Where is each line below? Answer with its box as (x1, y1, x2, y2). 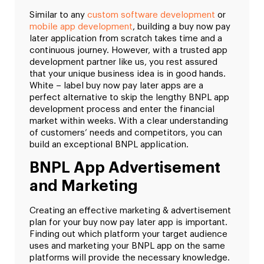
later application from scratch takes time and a (29, 34, 222, 43)
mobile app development (29, 22, 133, 31)
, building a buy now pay (133, 22, 230, 31)
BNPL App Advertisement (29, 160, 220, 176)
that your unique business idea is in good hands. (29, 69, 226, 78)
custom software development (87, 10, 215, 19)
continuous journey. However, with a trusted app (29, 45, 227, 55)
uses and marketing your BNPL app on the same (29, 241, 225, 250)
